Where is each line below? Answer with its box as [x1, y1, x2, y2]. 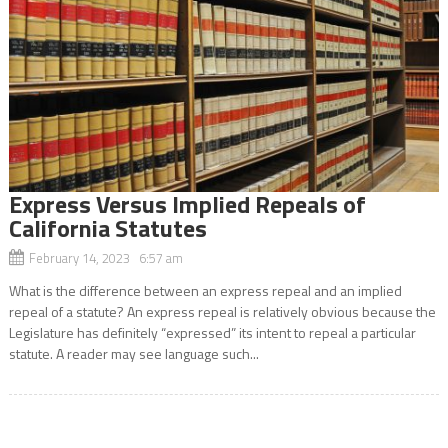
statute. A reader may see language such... [8, 342, 259, 364]
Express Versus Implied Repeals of [8, 185, 366, 222]
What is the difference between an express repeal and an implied [8, 279, 402, 301]
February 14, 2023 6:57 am [28, 247, 183, 268]
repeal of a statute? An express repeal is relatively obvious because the [8, 300, 436, 322]
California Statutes [8, 209, 207, 246]
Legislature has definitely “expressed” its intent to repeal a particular [8, 321, 416, 343]
